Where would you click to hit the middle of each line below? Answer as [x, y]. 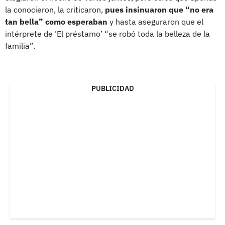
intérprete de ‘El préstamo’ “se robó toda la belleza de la [107, 33]
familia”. [20, 45]
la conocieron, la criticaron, [55, 9]
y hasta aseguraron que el [155, 21]
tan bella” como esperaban [56, 21]
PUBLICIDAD [113, 88]
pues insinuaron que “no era [159, 9]
